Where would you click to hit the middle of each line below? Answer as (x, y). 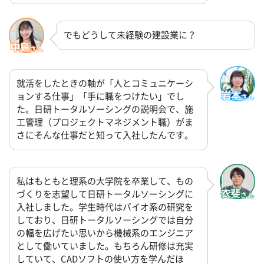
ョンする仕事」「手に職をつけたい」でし (100, 97)
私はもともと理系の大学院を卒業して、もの (105, 181)
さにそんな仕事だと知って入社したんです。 (105, 136)
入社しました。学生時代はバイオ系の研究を (105, 207)
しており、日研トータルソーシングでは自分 (105, 220)
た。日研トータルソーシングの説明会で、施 (105, 110)
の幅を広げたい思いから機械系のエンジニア (105, 233)
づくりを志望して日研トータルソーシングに (105, 194)
